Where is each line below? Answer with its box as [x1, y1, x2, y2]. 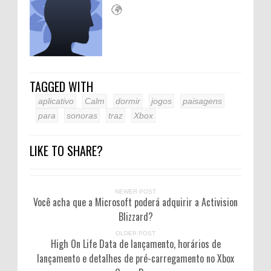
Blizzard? [118, 209, 153, 224]
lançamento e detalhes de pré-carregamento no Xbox [37, 250, 234, 266]
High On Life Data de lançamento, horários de [50, 236, 221, 251]
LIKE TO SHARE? [30, 141, 103, 160]
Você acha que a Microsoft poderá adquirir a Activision [33, 194, 238, 209]
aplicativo [38, 96, 74, 106]
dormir [116, 96, 140, 106]
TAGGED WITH [30, 77, 93, 96]
